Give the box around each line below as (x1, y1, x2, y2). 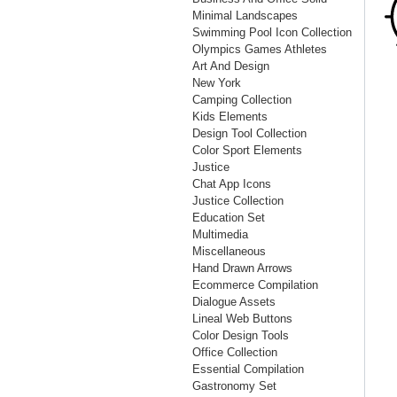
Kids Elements (192, 110, 268, 123)
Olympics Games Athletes (192, 43, 327, 56)
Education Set (192, 211, 265, 224)
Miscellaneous (192, 245, 266, 258)
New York (192, 76, 241, 90)
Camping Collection (192, 93, 292, 106)
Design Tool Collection (192, 127, 307, 140)
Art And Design (192, 59, 269, 73)
